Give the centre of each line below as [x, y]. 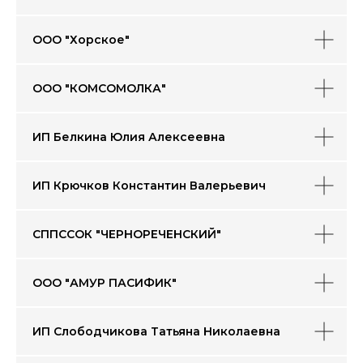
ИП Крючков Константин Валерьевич [149, 186]
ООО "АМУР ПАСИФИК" [105, 283]
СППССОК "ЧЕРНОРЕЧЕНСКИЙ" [128, 234]
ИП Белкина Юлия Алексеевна [129, 137]
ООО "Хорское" [81, 40]
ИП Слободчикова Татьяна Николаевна [156, 331]
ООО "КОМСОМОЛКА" [99, 88]
